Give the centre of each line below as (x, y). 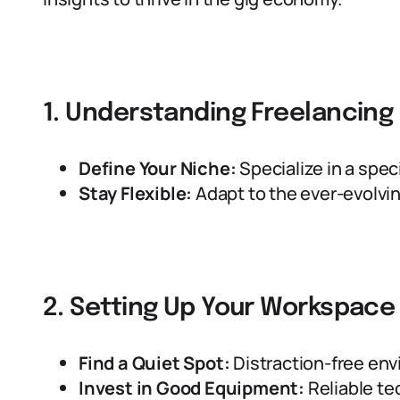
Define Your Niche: (158, 168)
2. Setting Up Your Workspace (219, 308)
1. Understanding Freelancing (218, 114)
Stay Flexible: (136, 193)
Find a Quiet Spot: (154, 363)
